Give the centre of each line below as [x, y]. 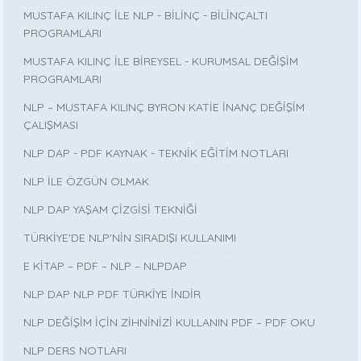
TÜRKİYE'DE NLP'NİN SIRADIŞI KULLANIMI [130, 238]
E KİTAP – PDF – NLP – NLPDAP [106, 266]
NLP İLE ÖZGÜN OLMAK [87, 182]
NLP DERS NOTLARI [75, 351]
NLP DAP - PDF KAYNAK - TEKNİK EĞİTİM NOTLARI [156, 154]
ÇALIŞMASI [51, 125]
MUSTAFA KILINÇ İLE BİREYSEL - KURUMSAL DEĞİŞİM [161, 62]
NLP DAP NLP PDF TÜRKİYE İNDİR [112, 295]
